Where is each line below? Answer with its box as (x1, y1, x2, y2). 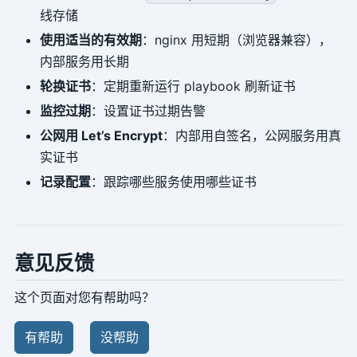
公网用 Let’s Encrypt (39, 127, 163, 143)
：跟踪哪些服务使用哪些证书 (90, 173, 257, 190)
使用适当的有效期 (39, 31, 142, 48)
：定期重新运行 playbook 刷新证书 (90, 77, 296, 94)
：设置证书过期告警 (90, 102, 206, 119)
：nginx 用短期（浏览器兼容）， (141, 31, 331, 48)
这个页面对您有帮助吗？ (14, 288, 155, 305)
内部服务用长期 (39, 53, 129, 69)
